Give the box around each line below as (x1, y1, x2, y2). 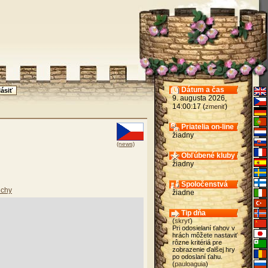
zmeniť (205, 103, 225, 110)
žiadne (172, 188, 194, 197)
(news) (117, 141, 135, 147)
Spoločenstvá (181, 180, 228, 188)
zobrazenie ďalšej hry (172, 246, 235, 253)
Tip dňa (181, 209, 206, 217)
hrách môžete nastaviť (172, 232, 237, 239)
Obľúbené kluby (181, 151, 235, 160)
